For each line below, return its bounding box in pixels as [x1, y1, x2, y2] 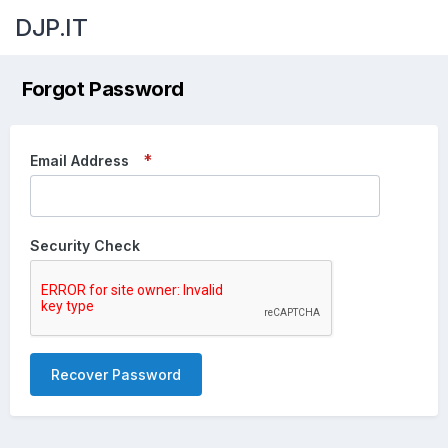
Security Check [30, 237, 140, 254]
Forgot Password [22, 77, 184, 101]
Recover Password [51, 366, 181, 383]
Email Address [30, 152, 129, 169]
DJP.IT [15, 12, 87, 42]
